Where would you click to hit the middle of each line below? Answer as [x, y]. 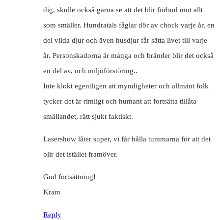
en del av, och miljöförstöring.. [90, 70]
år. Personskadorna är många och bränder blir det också [128, 55]
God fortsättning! [69, 177]
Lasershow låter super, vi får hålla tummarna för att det [127, 139]
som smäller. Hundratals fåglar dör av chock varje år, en [129, 25]
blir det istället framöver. [81, 154]
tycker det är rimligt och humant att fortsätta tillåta [120, 101]
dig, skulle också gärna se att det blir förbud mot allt [123, 10]
